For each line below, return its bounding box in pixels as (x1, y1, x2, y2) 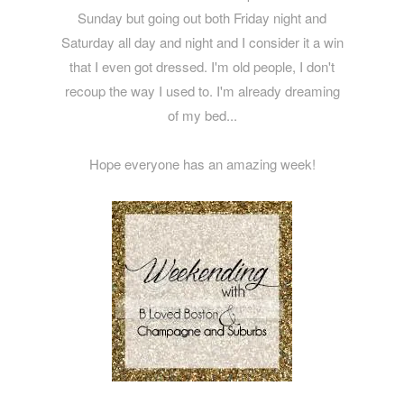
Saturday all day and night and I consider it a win (60, 32, 344, 51)
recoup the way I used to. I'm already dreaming (64, 80, 340, 100)
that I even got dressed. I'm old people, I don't (69, 56, 335, 76)
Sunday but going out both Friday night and (78, 7, 326, 27)
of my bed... (167, 105, 237, 124)
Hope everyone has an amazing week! (88, 153, 316, 173)
